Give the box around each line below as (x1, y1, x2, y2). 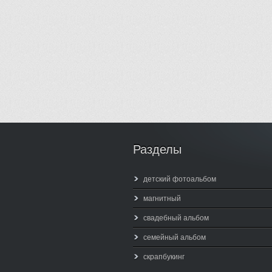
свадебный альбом (143, 214, 209, 222)
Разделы (133, 143, 182, 156)
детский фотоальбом (143, 175, 216, 183)
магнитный (143, 194, 181, 203)
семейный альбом (143, 233, 206, 242)
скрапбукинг (143, 253, 185, 261)
